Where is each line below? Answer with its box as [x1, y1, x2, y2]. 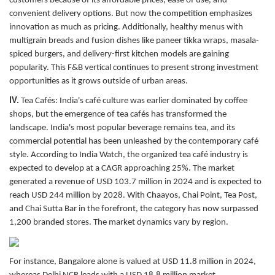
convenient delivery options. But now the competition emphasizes [9, 9, 252, 18]
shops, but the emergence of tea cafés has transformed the [9, 109, 227, 119]
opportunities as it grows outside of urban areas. [9, 76, 188, 86]
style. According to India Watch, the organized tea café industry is [9, 150, 248, 160]
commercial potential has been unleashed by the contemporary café [9, 136, 258, 146]
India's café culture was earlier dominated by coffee [60, 96, 247, 106]
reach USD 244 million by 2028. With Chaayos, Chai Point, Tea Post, [9, 190, 257, 200]
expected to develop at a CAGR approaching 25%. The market [9, 163, 234, 173]
